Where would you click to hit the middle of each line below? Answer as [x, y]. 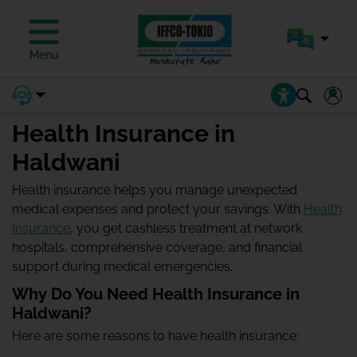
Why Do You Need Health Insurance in [156, 294]
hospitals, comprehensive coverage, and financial [157, 247]
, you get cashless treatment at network [186, 228]
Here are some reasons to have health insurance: [155, 336]
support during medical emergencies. [122, 267]
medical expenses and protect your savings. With [158, 209]
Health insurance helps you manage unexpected [155, 190]
